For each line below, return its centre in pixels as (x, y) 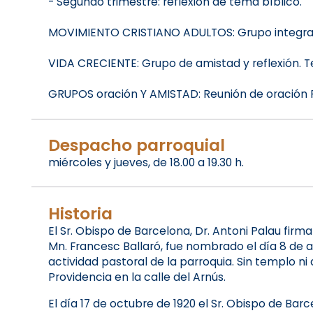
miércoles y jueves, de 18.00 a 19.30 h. (146, 162)
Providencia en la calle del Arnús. (137, 277)
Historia (80, 213)
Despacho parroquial (136, 145)
